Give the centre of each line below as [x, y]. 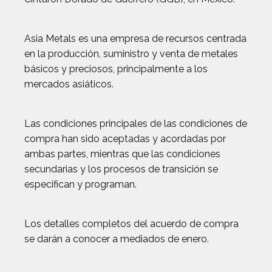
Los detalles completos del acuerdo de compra [131, 224]
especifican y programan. [80, 184]
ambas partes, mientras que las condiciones [122, 154]
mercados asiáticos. [69, 84]
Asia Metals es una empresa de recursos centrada [135, 39]
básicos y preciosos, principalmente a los [116, 69]
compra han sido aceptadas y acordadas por [125, 139]
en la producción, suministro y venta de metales [131, 54]
